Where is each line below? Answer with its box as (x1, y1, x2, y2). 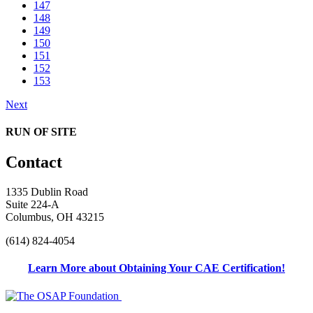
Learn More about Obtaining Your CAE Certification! (28, 262, 285, 275)
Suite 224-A (6, 198, 59, 211)
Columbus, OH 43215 (6, 211, 104, 224)
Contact (6, 153, 62, 172)
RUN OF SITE (6, 126, 77, 138)
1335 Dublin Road (6, 186, 88, 198)
